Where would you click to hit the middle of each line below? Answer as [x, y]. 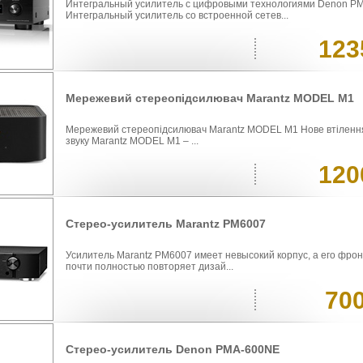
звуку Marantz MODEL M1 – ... [132, 141]
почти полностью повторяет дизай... [149, 267]
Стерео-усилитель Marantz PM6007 [166, 224]
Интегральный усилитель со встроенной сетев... [177, 16]
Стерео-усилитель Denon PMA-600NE [173, 350]
